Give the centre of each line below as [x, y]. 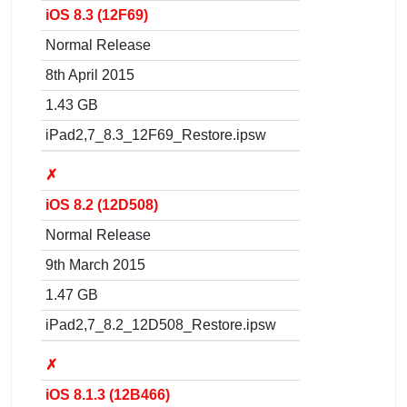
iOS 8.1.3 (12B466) [108, 394]
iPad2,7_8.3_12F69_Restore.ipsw [156, 134]
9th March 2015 [95, 264]
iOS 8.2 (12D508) [102, 204]
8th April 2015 [90, 74]
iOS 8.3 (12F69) [97, 15]
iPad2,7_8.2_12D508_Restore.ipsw [161, 324]
